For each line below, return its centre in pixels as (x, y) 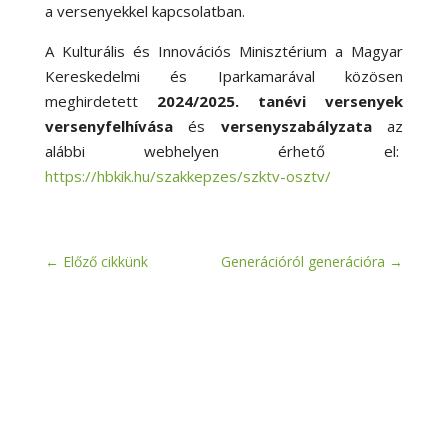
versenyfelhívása (116, 125)
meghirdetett (100, 100)
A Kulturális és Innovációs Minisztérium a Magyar (224, 50)
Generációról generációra (303, 261)
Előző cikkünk (105, 261)
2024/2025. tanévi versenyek (280, 100)
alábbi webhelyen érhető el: (224, 150)
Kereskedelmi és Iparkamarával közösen (224, 75)
